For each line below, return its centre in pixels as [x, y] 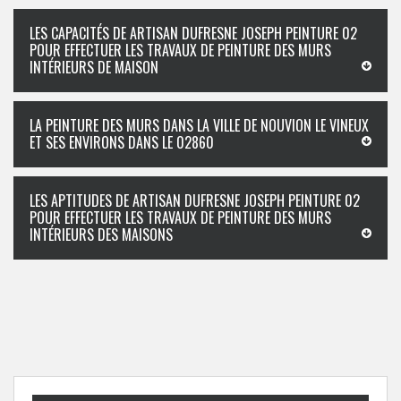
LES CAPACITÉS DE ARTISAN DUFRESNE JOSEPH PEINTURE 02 [193, 33]
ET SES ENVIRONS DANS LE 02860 [122, 142]
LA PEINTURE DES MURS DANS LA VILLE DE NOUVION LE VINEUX [199, 125]
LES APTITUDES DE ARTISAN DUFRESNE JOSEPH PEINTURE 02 [195, 200]
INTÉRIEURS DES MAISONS [101, 235]
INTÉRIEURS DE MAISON [94, 67]
